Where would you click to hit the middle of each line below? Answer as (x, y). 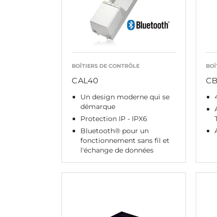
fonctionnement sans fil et (125, 140)
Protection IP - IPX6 (114, 119)
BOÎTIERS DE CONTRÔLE (106, 66)
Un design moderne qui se (125, 97)
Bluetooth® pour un (115, 131)
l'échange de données (117, 150)
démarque (98, 107)
